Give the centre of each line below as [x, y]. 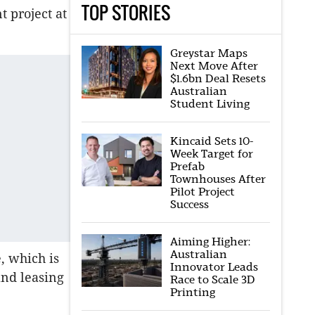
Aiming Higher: [210, 242]
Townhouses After [218, 179]
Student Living [210, 104]
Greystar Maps [208, 53]
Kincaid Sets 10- [211, 141]
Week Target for [211, 154]
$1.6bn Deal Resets [218, 78]
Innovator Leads [214, 267]
